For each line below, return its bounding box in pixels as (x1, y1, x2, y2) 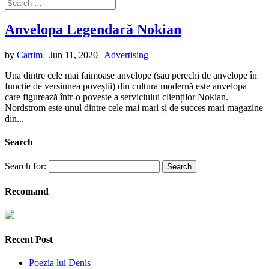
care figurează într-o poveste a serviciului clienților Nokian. (5, 91, 228, 102)
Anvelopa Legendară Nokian (5, 21, 181, 37)
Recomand (5, 186, 49, 196)
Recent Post (5, 234, 53, 245)
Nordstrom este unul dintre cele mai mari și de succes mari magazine (5, 102, 263, 113)
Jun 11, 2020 (49, 49, 98, 60)
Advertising (104, 49, 148, 60)
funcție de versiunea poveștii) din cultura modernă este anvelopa (5, 80, 247, 91)
